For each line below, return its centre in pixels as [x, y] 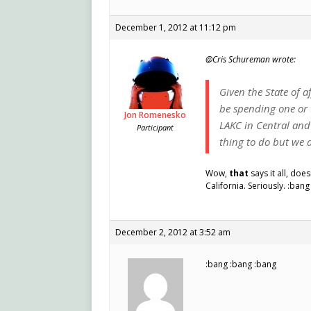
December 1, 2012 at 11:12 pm [176, 28]
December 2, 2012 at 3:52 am [173, 233]
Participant [155, 128]
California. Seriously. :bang [258, 186]
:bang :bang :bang [241, 264]
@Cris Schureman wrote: [251, 60]
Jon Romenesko [155, 115]
